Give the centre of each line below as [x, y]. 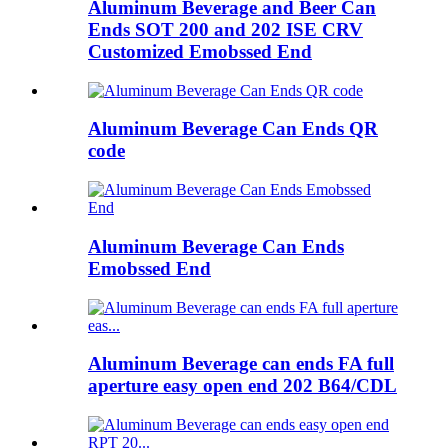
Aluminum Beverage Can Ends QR [233, 129]
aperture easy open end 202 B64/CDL [242, 386]
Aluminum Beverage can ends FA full [241, 364]
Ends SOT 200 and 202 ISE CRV [225, 29]
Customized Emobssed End [200, 51]
